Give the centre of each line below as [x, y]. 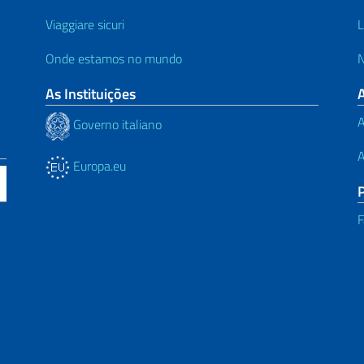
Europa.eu [98, 165]
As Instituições [91, 93]
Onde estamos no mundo [114, 58]
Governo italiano [116, 125]
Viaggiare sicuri [85, 24]
